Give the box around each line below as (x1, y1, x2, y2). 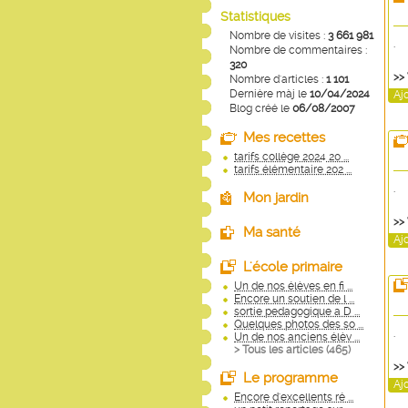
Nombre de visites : (229, 29, 328, 42)
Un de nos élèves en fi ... (234, 280, 352, 292)
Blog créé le (229, 102, 292, 115)
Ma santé (243, 224, 301, 240)
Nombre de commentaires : (229, 44, 367, 56)
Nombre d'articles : (229, 73, 326, 86)
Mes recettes (243, 129, 325, 146)
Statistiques (220, 9, 291, 24)
